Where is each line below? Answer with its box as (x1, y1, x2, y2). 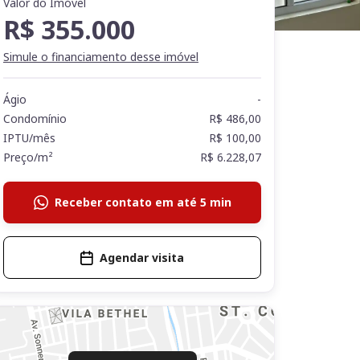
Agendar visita (100, 250, 185, 265)
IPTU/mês (3, 130, 55, 145)
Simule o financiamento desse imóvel (3, 49, 198, 64)
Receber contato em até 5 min (54, 194, 231, 210)
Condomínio (3, 111, 67, 126)
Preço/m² (3, 149, 53, 165)
